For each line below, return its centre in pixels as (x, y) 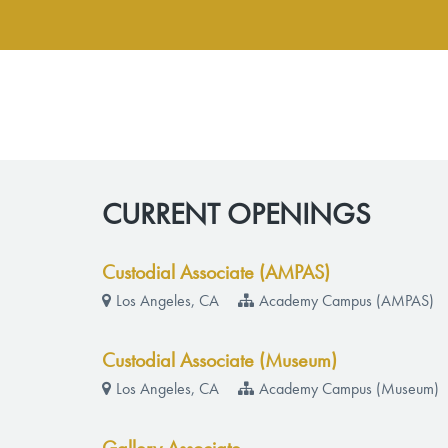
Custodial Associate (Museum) (220, 362)
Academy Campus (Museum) (349, 390)
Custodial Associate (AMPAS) (216, 274)
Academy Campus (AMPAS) (347, 302)
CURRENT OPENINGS (237, 216)
